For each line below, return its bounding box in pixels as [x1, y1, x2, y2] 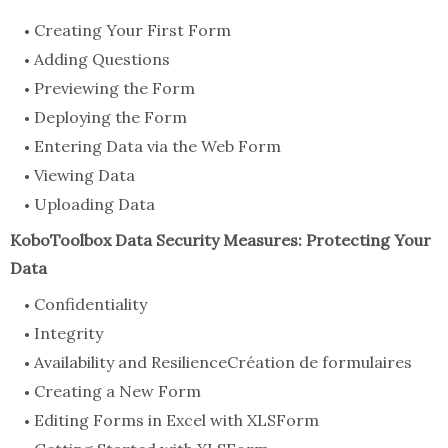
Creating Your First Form [34, 20, 231, 41]
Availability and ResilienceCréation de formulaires [34, 352, 412, 373]
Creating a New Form [34, 381, 201, 402]
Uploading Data [34, 194, 155, 215]
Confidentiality [34, 294, 147, 315]
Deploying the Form [34, 107, 187, 128]
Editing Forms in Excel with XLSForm [34, 410, 319, 431]
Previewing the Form [34, 78, 195, 99]
